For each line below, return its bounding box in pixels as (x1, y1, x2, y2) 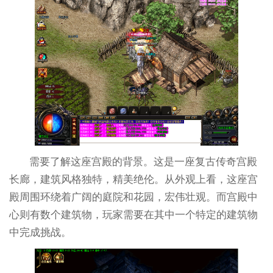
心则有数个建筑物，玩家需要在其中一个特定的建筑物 (9, 208, 258, 221)
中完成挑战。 (9, 226, 71, 238)
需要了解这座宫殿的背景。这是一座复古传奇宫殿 (29, 155, 258, 168)
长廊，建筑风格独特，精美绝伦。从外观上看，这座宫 (9, 173, 258, 185)
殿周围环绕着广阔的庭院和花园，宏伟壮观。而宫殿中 (9, 191, 258, 203)
